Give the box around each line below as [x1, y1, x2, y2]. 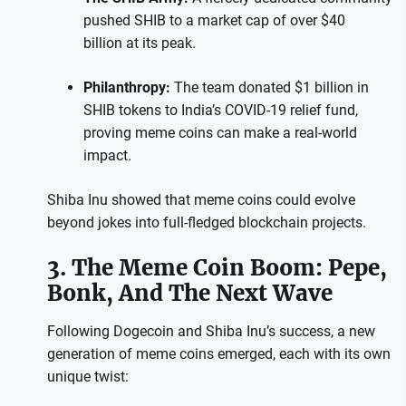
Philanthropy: [82, 78, 170, 96]
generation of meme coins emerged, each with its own [46, 344, 391, 362]
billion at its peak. [82, 34, 196, 52]
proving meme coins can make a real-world [82, 123, 357, 141]
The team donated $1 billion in [169, 78, 369, 96]
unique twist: [46, 367, 129, 385]
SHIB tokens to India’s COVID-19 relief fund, [82, 101, 358, 119]
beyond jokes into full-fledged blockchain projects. [46, 213, 366, 231]
